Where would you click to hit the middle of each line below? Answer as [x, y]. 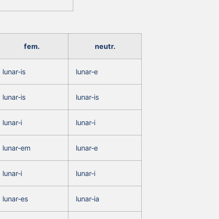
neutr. [105, 46]
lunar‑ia [88, 198]
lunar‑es [15, 198]
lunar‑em [17, 148]
